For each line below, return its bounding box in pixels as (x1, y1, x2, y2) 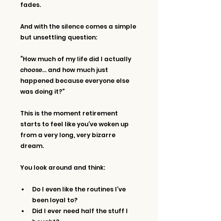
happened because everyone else (20, 76, 131, 85)
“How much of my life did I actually (20, 54, 133, 63)
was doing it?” (20, 87, 65, 96)
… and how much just (42, 65, 110, 74)
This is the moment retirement (20, 109, 119, 117)
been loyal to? (32, 195, 77, 204)
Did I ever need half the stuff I (32, 206, 129, 215)
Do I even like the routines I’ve (32, 184, 127, 193)
